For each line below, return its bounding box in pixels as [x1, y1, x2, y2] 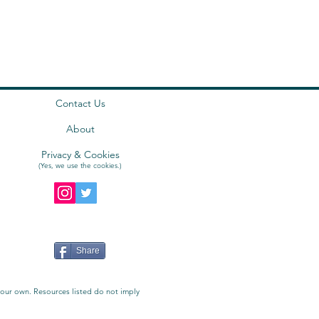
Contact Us [55, 97, 105, 110]
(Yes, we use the [38, 161, 93, 170]
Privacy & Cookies [41, 148, 120, 161]
